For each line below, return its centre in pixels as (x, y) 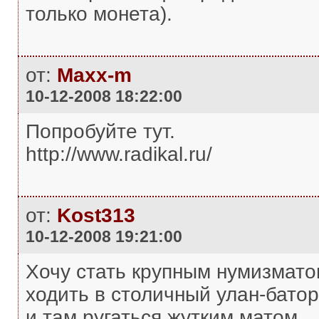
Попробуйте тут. (100, 131)
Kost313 (96, 215)
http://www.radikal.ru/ (119, 154)
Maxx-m (94, 75)
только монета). (99, 14)
